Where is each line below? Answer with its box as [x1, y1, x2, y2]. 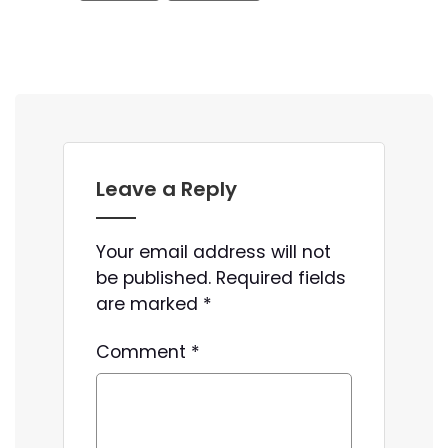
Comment [96, 340, 191, 365]
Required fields [216, 266, 346, 291]
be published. [96, 266, 211, 291]
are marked [96, 292, 203, 317]
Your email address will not [96, 240, 331, 265]
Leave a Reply [96, 174, 237, 203]
